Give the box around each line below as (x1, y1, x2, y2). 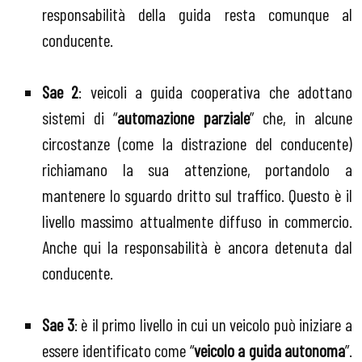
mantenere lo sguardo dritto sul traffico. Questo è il (42, 184, 352, 206)
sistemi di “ (42, 107, 118, 128)
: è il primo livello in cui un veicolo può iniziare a (74, 314, 353, 335)
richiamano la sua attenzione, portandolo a (42, 158, 352, 180)
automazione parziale (117, 107, 250, 128)
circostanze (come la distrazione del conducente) (42, 133, 352, 154)
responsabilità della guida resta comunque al (42, 3, 352, 25)
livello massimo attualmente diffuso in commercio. (42, 210, 352, 232)
